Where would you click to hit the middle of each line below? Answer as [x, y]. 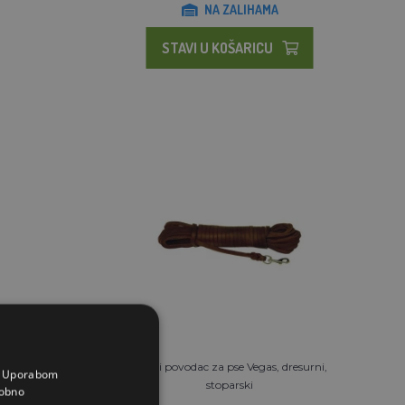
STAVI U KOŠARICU [217, 47]
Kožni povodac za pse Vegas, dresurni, [230, 366]
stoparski [230, 384]
